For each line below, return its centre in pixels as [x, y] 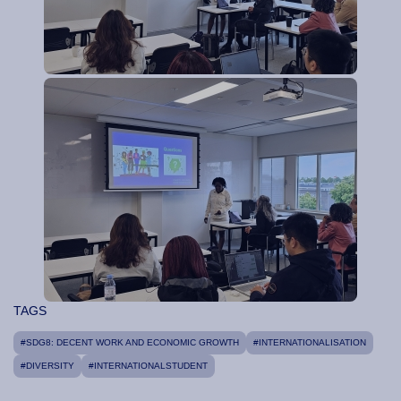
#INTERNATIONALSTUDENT [148, 366]
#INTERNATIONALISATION [310, 343]
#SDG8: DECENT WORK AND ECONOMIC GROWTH [130, 343]
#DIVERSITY [47, 366]
